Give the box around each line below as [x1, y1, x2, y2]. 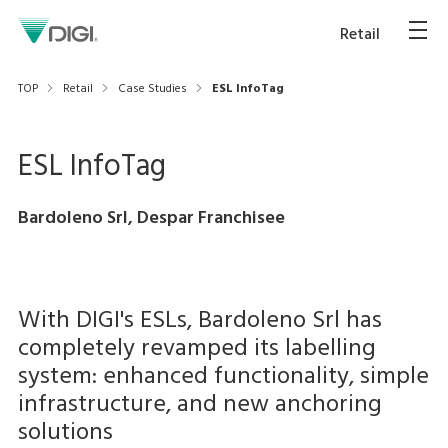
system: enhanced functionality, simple [17, 358, 429, 396]
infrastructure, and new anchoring [17, 386, 382, 424]
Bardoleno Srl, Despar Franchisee [17, 204, 285, 233]
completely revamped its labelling [17, 330, 376, 368]
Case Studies [117, 78, 187, 99]
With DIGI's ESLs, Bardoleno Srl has [17, 302, 382, 340]
